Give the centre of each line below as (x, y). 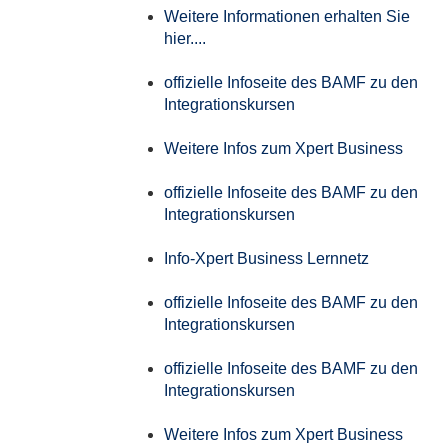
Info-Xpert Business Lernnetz (266, 258)
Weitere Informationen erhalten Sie (287, 16)
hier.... (185, 38)
